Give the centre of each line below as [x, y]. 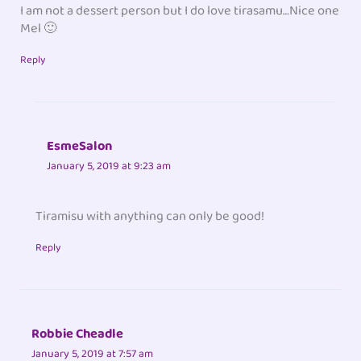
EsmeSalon [80, 146]
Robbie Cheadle [78, 334]
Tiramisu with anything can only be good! [150, 217]
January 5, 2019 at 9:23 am [109, 166]
